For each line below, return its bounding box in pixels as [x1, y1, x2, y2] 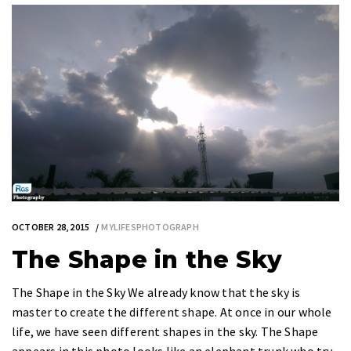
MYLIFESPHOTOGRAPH [101, 220, 199, 233]
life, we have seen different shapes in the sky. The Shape [12, 323, 319, 339]
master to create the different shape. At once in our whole [12, 303, 332, 320]
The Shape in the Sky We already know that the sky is [12, 284, 301, 300]
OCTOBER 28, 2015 [12, 220, 90, 233]
